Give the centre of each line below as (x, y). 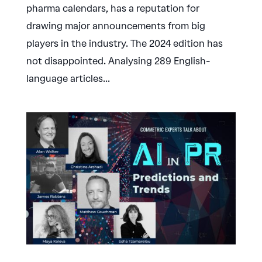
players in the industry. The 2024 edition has (124, 44)
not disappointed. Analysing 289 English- (118, 61)
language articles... (68, 79)
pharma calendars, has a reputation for (113, 9)
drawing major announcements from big (116, 26)
